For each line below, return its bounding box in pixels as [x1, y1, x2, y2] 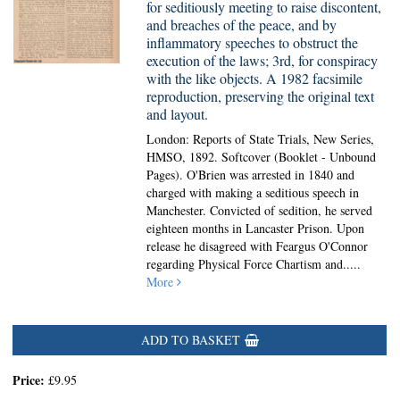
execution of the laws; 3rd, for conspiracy [146, 51, 379, 70]
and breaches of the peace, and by [146, 15, 337, 34]
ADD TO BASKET [140, 331, 240, 348]
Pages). [146, 166, 187, 183]
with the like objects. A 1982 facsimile [146, 69, 363, 87]
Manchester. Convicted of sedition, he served [146, 202, 373, 219]
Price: [12, 371, 48, 389]
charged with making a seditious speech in [146, 184, 360, 201]
